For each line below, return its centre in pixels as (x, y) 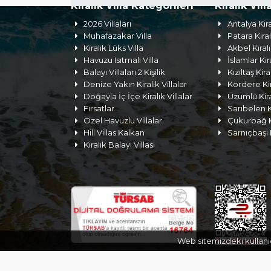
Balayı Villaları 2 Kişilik (125, 72)
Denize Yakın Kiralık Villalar (135, 84)
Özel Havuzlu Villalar (123, 120)
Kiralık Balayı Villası (119, 145)
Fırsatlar (99, 108)
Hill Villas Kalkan (114, 132)
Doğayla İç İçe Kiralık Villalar (138, 96)
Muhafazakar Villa (118, 36)
